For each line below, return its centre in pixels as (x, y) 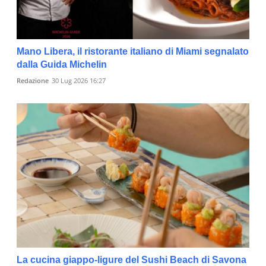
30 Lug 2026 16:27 (79, 80)
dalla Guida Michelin (62, 64)
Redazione (33, 80)
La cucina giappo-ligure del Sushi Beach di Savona (132, 259)
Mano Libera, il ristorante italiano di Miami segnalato (133, 51)
